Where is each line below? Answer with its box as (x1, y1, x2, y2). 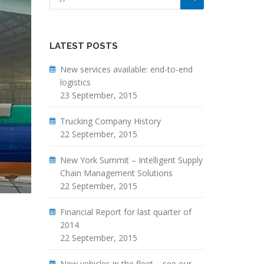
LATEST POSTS (49, 41, 118, 51)
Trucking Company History (60, 115, 161, 127)
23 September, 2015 (60, 90, 137, 101)
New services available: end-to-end (60, 64, 193, 75)
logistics (60, 77, 91, 88)
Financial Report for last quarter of (60, 206, 192, 217)
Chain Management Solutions (60, 167, 173, 179)
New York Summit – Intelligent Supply (60, 154, 203, 166)
